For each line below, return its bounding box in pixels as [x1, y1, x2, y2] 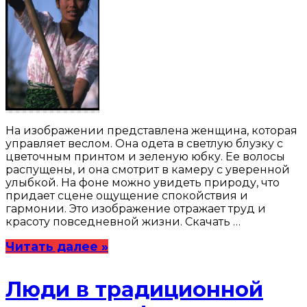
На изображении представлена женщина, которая [5, 124, 297, 138]
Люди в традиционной [5, 277, 263, 303]
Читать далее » [5, 239, 108, 254]
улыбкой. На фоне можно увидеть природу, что [5, 176, 280, 190]
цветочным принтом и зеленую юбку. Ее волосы [5, 150, 285, 164]
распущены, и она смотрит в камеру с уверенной [5, 163, 290, 177]
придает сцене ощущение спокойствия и [5, 189, 248, 203]
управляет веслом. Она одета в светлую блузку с [5, 137, 283, 151]
